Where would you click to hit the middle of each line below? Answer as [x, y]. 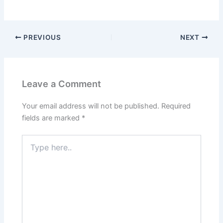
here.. [31, 149]
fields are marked [52, 118]
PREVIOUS [41, 38]
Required [176, 106]
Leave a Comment [62, 83]
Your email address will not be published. [91, 106]
